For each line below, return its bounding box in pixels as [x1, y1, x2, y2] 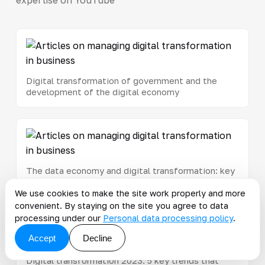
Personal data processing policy [103, 213, 233, 223]
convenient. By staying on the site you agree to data [15, 201, 228, 211]
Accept [28, 232, 56, 243]
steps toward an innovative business [25, 176, 179, 187]
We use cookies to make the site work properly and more [15, 188, 245, 198]
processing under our [15, 213, 103, 223]
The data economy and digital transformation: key [25, 165, 235, 176]
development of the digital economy [25, 86, 179, 97]
